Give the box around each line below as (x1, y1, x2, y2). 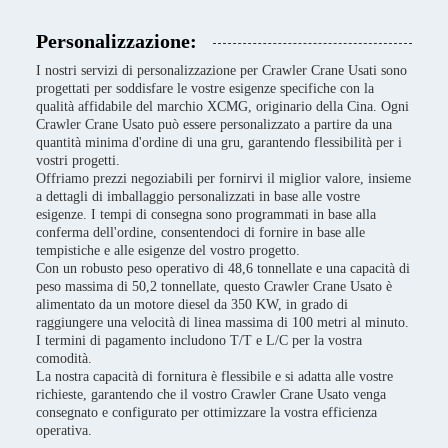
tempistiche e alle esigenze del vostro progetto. (36, 243, 300, 258)
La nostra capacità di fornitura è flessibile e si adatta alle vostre (36, 369, 393, 384)
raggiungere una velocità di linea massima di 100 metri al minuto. (36, 315, 409, 330)
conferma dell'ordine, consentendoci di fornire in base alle (36, 225, 365, 240)
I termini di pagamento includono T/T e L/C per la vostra (36, 333, 362, 348)
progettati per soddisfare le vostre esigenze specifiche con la (36, 81, 374, 96)
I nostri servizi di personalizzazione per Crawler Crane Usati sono (36, 63, 407, 78)
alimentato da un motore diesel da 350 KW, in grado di (36, 297, 348, 312)
